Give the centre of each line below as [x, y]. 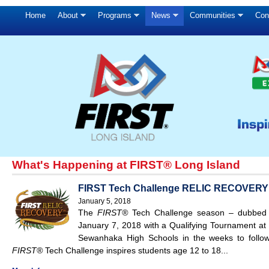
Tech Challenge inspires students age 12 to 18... [135, 251]
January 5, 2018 [104, 201]
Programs [114, 15]
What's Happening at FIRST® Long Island [126, 165]
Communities [213, 15]
